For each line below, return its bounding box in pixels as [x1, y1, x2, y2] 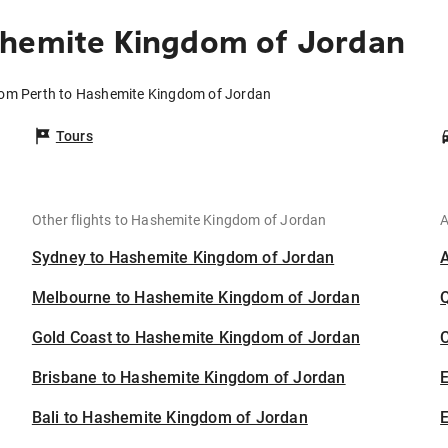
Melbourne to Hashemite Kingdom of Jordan [31, 288, 360, 307]
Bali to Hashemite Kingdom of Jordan [31, 408, 308, 427]
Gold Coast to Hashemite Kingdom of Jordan [31, 328, 361, 347]
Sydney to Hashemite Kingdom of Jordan [31, 248, 335, 267]
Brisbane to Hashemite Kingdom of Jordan [31, 368, 346, 387]
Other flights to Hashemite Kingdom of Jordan [31, 212, 327, 228]
